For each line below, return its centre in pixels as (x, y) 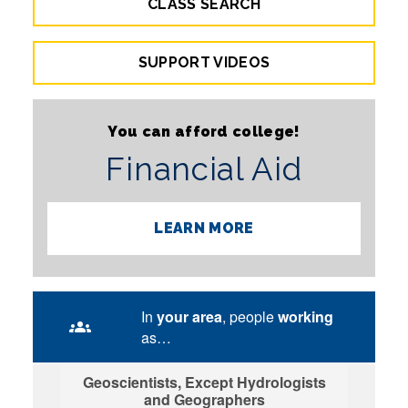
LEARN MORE (204, 228)
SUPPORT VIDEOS (204, 62)
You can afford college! (204, 132)
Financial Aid (204, 169)
